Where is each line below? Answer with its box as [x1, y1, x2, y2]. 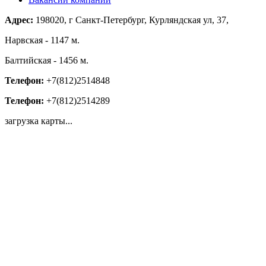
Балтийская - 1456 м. [5, 55, 88, 65]
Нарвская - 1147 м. [5, 34, 80, 45]
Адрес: [5, 14, 33, 25]
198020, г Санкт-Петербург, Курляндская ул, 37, [33, 14, 229, 25]
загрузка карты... [5, 115, 72, 126]
